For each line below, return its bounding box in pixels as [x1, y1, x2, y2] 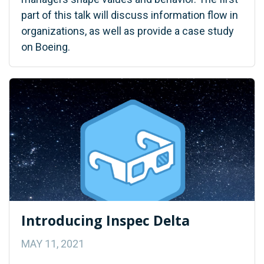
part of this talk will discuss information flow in [21, 8, 238, 21]
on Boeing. [21, 40, 70, 53]
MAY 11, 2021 [21, 237, 84, 250]
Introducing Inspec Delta [21, 210, 190, 230]
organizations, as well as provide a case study [21, 24, 234, 37]
